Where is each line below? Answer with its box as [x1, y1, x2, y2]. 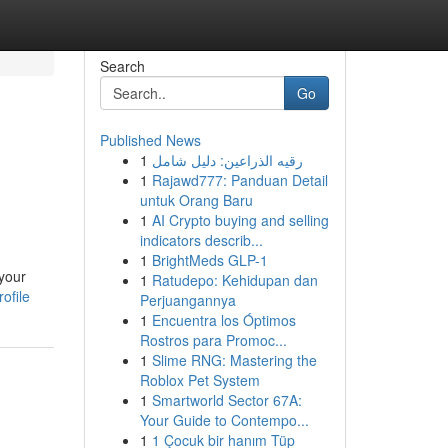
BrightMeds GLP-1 [151, 250, 268, 270]
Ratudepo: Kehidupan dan [151, 270, 318, 290]
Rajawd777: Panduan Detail [151, 170, 328, 190]
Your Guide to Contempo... [139, 410, 309, 430]
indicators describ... [139, 230, 263, 250]
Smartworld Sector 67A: [151, 390, 302, 410]
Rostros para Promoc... [139, 330, 287, 350]
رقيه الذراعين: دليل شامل [151, 150, 303, 170]
